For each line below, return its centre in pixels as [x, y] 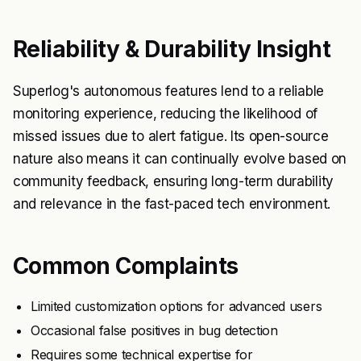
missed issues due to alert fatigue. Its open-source [171, 136]
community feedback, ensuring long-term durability [173, 181]
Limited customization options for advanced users [176, 306]
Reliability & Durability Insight [172, 49]
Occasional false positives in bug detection [154, 330]
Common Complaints [126, 266]
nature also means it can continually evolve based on [180, 158]
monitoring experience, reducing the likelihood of [165, 113]
